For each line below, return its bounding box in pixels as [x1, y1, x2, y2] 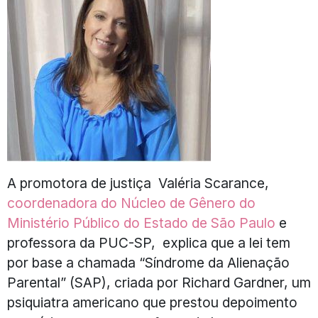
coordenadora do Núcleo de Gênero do [7, 194, 256, 212]
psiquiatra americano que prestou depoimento [7, 294, 297, 312]
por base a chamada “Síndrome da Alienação [7, 254, 290, 272]
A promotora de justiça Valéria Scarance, [7, 175, 269, 192]
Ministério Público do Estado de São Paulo [7, 214, 275, 232]
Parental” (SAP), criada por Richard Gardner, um [7, 274, 311, 292]
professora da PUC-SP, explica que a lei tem [7, 234, 290, 252]
